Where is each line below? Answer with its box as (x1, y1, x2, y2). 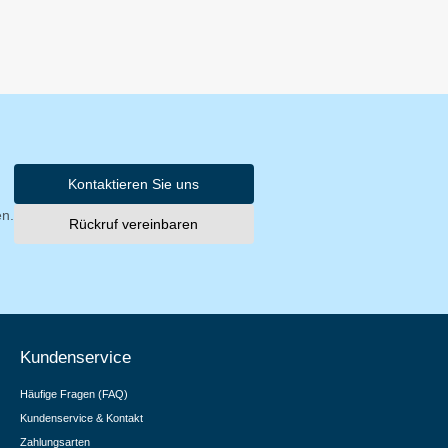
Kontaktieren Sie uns (68, 175, 200, 192)
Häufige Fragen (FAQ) (20, 387, 128, 400)
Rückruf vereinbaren (69, 215, 199, 232)
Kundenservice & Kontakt (20, 411, 143, 424)
